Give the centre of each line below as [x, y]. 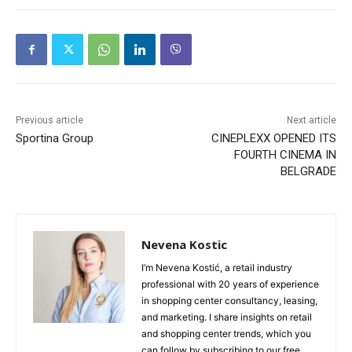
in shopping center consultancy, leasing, [229, 301]
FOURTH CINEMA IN [285, 155]
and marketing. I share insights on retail [227, 317]
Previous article [49, 121]
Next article [311, 121]
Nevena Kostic [184, 245]
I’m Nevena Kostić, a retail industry [217, 268]
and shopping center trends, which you [226, 334]
